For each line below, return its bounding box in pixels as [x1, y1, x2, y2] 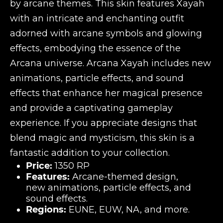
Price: [26, 160, 52, 171]
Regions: [26, 204, 66, 215]
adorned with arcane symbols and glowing [10, 27, 202, 39]
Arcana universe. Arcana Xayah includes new [10, 57, 211, 69]
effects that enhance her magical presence [10, 87, 203, 99]
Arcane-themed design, [70, 171, 178, 182]
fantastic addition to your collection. [10, 147, 170, 158]
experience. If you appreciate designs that [10, 117, 197, 128]
